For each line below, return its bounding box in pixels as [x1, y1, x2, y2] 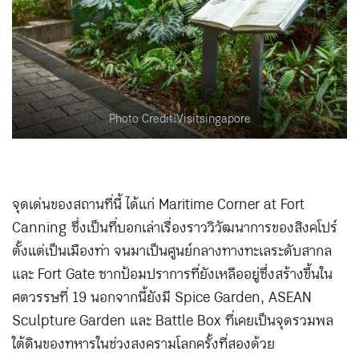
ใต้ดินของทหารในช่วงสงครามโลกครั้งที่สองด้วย [12, 331, 275, 357]
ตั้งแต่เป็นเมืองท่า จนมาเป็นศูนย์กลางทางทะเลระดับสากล [12, 238, 332, 264]
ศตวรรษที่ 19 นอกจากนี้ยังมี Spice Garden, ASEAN [12, 284, 312, 311]
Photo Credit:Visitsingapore [108, 109, 251, 131]
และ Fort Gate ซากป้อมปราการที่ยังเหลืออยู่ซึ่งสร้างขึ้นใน [12, 261, 333, 288]
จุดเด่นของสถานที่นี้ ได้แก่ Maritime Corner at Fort [12, 192, 305, 218]
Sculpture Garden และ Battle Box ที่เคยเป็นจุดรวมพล [12, 308, 333, 334]
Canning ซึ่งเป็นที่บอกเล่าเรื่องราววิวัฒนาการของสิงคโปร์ [12, 215, 337, 241]
